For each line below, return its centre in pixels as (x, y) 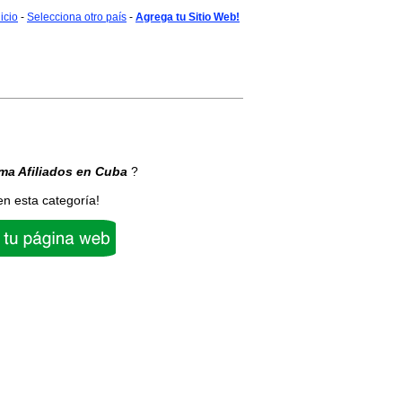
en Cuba (102, 171)
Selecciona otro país (77, 17)
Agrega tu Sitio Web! (188, 17)
